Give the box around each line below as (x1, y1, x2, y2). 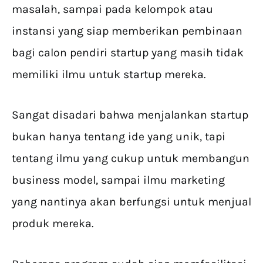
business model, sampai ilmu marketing (12, 173, 225, 187)
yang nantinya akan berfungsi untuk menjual (12, 194, 251, 208)
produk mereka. (12, 216, 93, 230)
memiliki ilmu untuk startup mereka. (12, 67, 205, 81)
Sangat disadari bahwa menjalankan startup (12, 107, 248, 122)
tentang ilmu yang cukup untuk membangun (12, 151, 249, 165)
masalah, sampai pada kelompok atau (12, 2, 213, 16)
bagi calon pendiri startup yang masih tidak (12, 45, 244, 59)
